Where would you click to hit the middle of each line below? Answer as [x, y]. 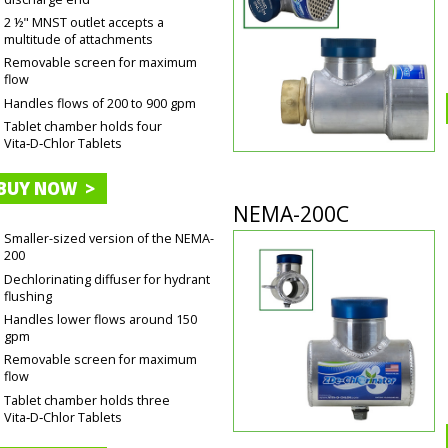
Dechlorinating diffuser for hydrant [107, 279]
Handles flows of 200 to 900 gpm [100, 103]
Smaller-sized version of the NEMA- [109, 239]
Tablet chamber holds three [87, 400]
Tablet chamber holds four [83, 126]
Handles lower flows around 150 [101, 319]
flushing [28, 296]
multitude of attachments [79, 40]
